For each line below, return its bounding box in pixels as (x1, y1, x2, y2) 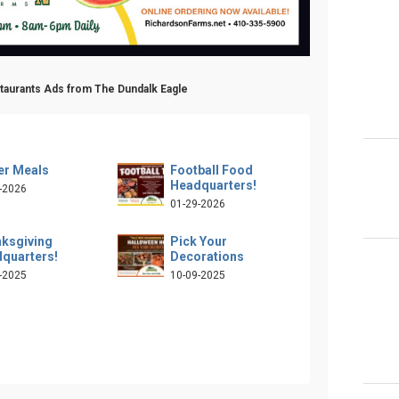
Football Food (169, 162, 253, 177)
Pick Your (169, 233, 227, 248)
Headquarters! (169, 177, 256, 192)
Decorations (169, 248, 244, 264)
